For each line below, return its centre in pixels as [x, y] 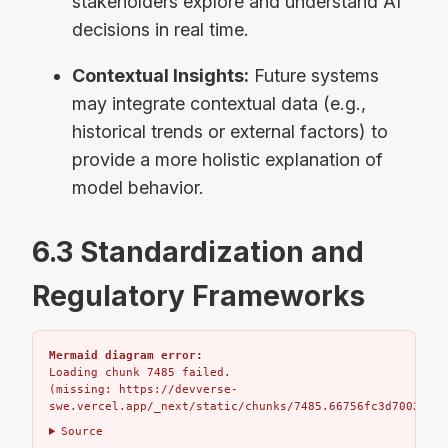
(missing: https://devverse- [143, 389]
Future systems [314, 75]
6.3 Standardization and [198, 251]
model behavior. [138, 187]
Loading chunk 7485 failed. [140, 372]
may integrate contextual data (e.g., [219, 103]
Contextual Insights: [160, 75]
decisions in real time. [160, 29]
